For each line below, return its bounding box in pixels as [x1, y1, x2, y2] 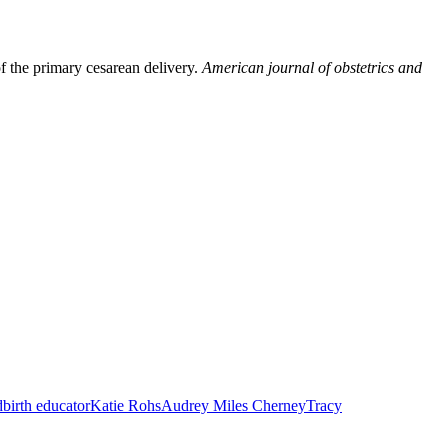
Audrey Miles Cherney [161, 396, 306, 414]
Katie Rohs [90, 396, 161, 414]
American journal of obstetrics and [202, 59, 422, 77]
